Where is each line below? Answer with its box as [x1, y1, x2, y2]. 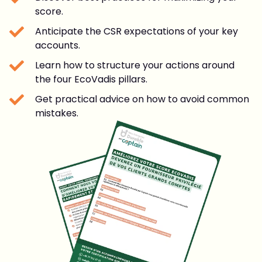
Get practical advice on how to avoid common [35, 92, 250, 106]
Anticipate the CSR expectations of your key [35, 24, 239, 38]
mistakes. [35, 106, 79, 120]
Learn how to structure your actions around [35, 58, 235, 72]
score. [35, 4, 64, 18]
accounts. [35, 38, 81, 52]
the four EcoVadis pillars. [35, 72, 148, 86]
